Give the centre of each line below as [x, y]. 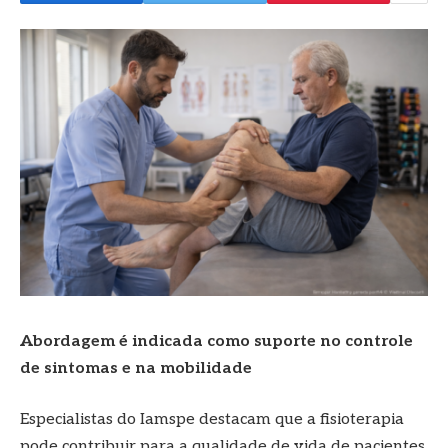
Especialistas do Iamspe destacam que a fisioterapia [212, 420]
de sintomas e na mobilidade [136, 368]
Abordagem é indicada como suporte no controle [216, 341]
